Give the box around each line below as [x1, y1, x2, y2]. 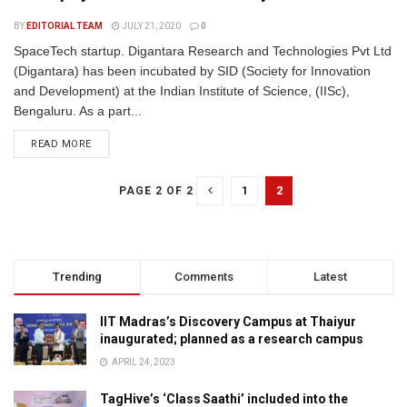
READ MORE [31, 138, 92, 150]
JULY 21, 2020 [120, 21, 181, 31]
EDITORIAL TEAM [26, 21, 103, 31]
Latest [313, 270, 347, 283]
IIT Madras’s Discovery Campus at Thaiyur [100, 314, 356, 329]
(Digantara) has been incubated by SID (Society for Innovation [14, 64, 371, 78]
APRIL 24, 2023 [110, 357, 175, 367]
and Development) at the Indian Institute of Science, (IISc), [14, 84, 350, 98]
